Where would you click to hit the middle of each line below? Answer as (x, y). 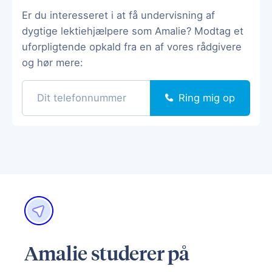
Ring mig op (207, 97)
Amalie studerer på (107, 253)
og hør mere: (53, 62)
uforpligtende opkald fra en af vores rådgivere (132, 46)
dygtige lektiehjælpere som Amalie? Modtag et (133, 31)
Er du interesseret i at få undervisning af (118, 15)
